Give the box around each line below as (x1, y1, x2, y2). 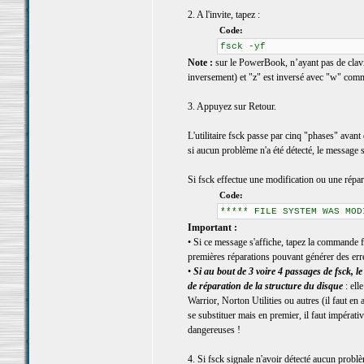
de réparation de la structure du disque (187, 280, 343, 292)
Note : (187, 57, 213, 68)
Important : (187, 222, 237, 233)
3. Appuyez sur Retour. (187, 101, 276, 112)
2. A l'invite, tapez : (187, 9, 260, 20)
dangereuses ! (187, 324, 240, 336)
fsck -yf (220, 41, 266, 51)
